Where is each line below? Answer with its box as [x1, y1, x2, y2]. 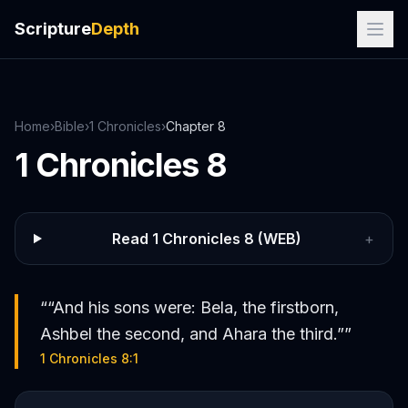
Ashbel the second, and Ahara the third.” [40, 324, 344, 343]
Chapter [166, 118, 218, 134]
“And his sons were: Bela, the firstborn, [47, 298, 339, 317]
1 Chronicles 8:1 [40, 351, 138, 366]
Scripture [15, 19, 91, 38]
